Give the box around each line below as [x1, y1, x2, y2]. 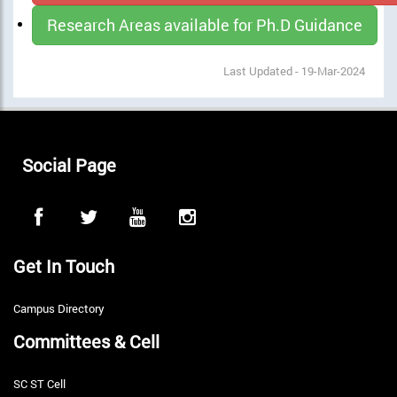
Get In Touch [13, 253, 114, 277]
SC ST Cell [13, 375, 66, 392]
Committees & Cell [13, 329, 160, 353]
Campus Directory [13, 300, 105, 316]
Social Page [22, 152, 116, 176]
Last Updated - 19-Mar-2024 [223, 62, 365, 79]
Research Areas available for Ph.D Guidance [47, 13, 362, 35]
